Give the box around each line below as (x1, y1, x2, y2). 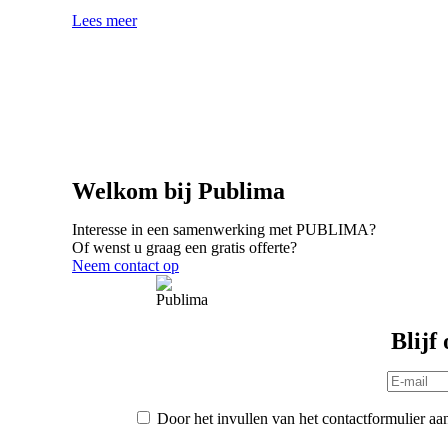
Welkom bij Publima (72, 177, 285, 204)
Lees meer (72, 11, 137, 29)
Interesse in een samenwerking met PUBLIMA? (72, 220, 376, 238)
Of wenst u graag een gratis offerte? (72, 238, 297, 256)
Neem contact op (72, 256, 179, 274)
